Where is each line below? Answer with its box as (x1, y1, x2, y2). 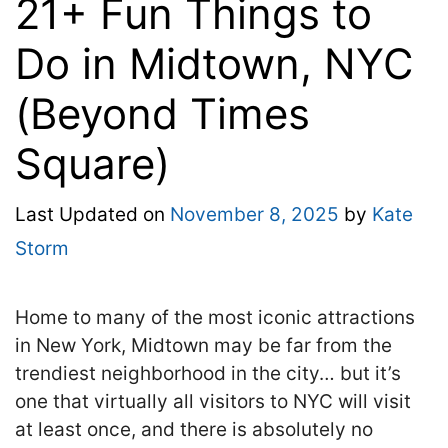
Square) (15, 137, 170, 189)
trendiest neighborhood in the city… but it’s (15, 362, 401, 386)
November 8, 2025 (170, 203, 339, 227)
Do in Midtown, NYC (15, 37, 414, 89)
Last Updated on (15, 203, 170, 227)
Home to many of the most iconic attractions (15, 306, 415, 330)
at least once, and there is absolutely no (15, 418, 373, 442)
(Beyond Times (15, 87, 310, 139)
